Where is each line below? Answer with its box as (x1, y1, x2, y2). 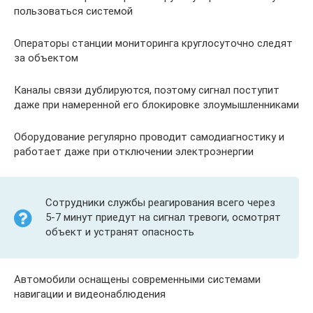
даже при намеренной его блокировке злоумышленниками (14, 99, 299, 112)
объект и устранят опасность (45, 226, 194, 239)
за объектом (14, 52, 78, 65)
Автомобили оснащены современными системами (14, 273, 261, 286)
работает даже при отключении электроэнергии (14, 145, 254, 159)
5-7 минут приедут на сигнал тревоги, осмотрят (45, 211, 281, 224)
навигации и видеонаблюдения (14, 288, 166, 301)
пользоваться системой (14, 5, 133, 18)
